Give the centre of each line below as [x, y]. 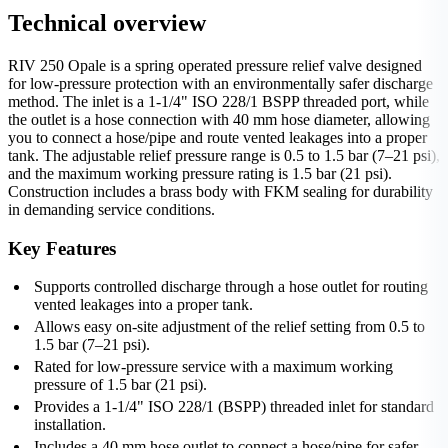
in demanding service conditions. [111, 209]
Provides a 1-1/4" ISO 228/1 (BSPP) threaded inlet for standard [234, 407]
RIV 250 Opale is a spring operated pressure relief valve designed [215, 65]
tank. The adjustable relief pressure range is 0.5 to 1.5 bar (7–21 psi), [224, 155]
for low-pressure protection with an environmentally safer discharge [220, 83]
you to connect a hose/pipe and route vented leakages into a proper [217, 137]
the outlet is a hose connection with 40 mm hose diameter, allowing [219, 119]
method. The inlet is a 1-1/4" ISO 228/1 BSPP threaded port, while [218, 101]
